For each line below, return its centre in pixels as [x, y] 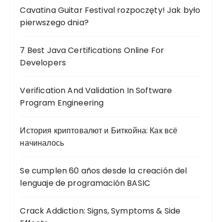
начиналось [42, 143]
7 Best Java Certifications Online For [92, 51]
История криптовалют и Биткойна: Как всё [99, 131]
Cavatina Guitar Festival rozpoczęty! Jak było [110, 10]
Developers [43, 63]
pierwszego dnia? [54, 23]
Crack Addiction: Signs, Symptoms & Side [100, 211]
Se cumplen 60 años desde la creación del [104, 171]
